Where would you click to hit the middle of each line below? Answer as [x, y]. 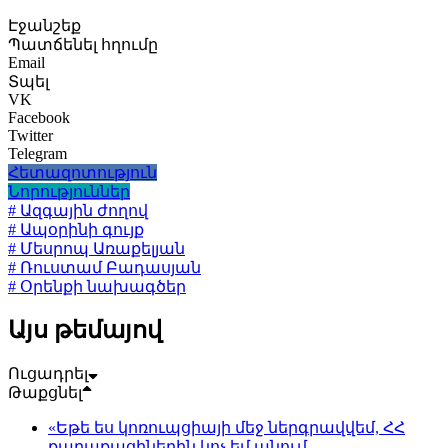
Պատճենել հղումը [83, 45]
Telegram [37, 154]
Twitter [30, 136]
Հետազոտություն [82, 173]
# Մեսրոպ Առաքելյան [96, 249]
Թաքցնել [45, 393]
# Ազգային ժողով [78, 211]
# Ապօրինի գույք [76, 230]
